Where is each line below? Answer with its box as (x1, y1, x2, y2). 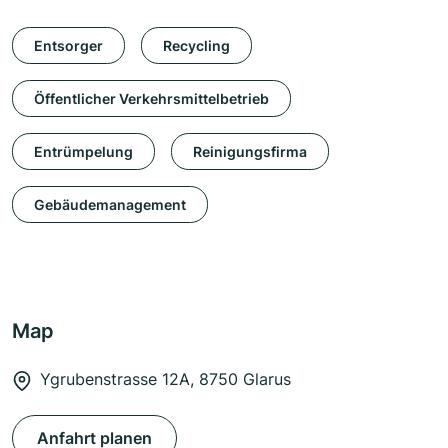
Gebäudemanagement (34, 195, 186, 213)
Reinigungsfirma (193, 142, 307, 160)
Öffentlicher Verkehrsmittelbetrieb (34, 89, 269, 107)
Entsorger (34, 36, 103, 54)
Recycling (163, 36, 230, 54)
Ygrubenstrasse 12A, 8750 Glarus (40, 369, 291, 390)
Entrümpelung (34, 142, 133, 160)
